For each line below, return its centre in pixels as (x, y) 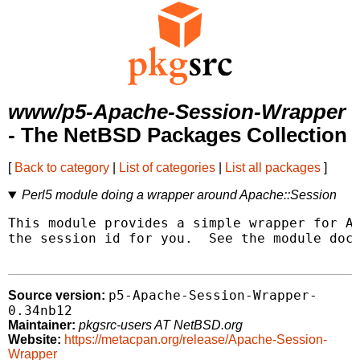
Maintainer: (42, 325)
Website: (35, 340)
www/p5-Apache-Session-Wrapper (177, 112)
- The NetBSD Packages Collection (178, 135)
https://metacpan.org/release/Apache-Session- (196, 340)
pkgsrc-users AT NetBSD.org (161, 325)
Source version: (57, 296)
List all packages (273, 168)
